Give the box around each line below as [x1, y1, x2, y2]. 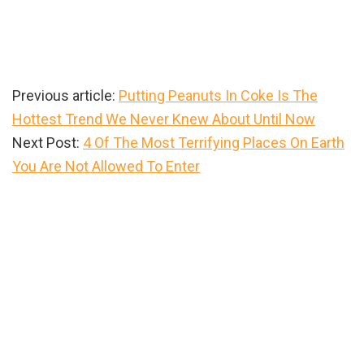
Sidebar [11, 206, 97, 237]
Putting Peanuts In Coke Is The [119, 86, 318, 104]
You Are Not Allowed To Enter [12, 157, 200, 175]
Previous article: [12, 86, 119, 104]
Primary [11, 180, 95, 211]
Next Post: [12, 133, 83, 151]
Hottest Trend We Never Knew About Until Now [12, 110, 315, 128]
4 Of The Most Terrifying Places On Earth [83, 133, 344, 151]
